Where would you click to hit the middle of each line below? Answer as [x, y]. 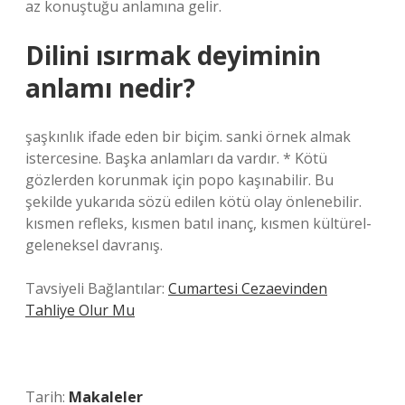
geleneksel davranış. [94, 245]
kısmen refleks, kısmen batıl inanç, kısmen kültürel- [198, 223]
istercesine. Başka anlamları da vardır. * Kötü [176, 158]
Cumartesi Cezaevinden [248, 288]
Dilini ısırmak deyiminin [173, 55]
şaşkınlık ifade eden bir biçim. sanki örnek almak [188, 137]
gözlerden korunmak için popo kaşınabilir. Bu [179, 180]
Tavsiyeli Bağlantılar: [97, 288]
